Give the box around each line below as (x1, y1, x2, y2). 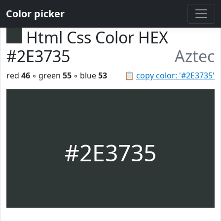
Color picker (6, 7, 65, 20)
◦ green (30, 70, 63, 81)
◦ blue (72, 70, 98, 81)
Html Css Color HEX (26, 27, 168, 48)
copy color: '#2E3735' (136, 70, 215, 81)
